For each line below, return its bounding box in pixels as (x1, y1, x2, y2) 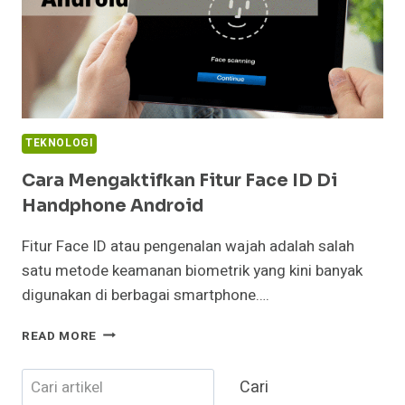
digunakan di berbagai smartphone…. (22, 283, 269, 306)
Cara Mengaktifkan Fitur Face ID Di (22, 169, 337, 192)
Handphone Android (22, 194, 203, 217)
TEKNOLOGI (25, 135, 94, 151)
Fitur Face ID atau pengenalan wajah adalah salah (22, 234, 354, 258)
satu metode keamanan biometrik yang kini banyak (22, 259, 363, 282)
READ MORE (22, 326, 98, 345)
